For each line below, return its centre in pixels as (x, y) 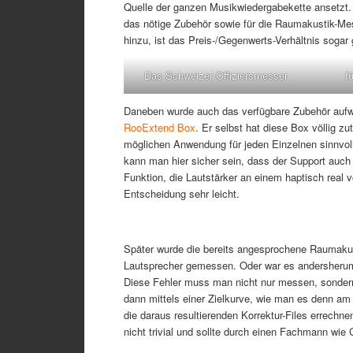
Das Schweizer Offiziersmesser (216, 76)
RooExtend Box (160, 128)
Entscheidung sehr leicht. (182, 194)
